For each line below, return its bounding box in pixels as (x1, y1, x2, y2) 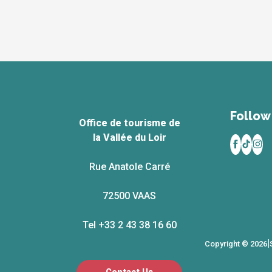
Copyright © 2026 (204, 239, 267, 248)
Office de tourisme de (78, 117, 180, 129)
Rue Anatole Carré (89, 160, 170, 172)
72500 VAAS (103, 189, 156, 202)
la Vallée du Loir (92, 131, 166, 143)
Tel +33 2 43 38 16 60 (82, 219, 177, 231)
